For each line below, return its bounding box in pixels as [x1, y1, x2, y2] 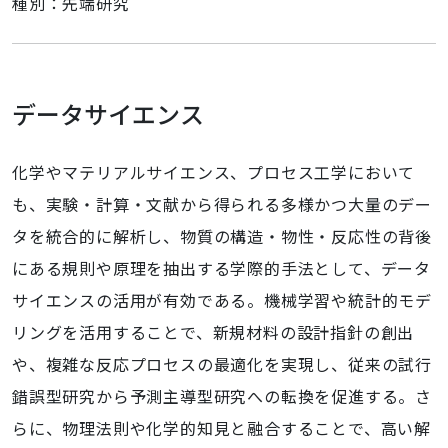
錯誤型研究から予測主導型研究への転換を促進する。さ [12, 384, 432, 408]
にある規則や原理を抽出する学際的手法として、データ [12, 256, 432, 280]
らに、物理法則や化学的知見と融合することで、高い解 [12, 416, 431, 440]
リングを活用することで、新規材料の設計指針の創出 [12, 320, 415, 344]
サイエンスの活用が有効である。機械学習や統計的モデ [12, 288, 432, 312]
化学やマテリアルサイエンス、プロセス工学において [12, 160, 416, 184]
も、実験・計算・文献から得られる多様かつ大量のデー [12, 192, 432, 216]
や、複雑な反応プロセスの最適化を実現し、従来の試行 [12, 352, 432, 376]
